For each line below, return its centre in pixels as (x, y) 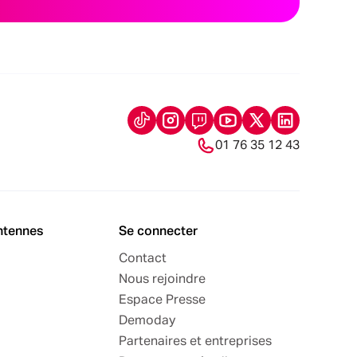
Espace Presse (162, 300)
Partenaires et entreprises (195, 341)
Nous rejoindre (162, 279)
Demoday (147, 321)
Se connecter (158, 231)
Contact (143, 259)
